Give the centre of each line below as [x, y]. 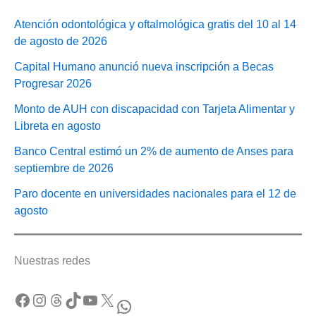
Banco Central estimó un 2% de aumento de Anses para [154, 152]
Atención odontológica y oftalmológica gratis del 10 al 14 [155, 25]
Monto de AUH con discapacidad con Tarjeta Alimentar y [154, 109]
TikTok [68, 299]
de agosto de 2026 [61, 42]
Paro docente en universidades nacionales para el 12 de [155, 194]
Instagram [37, 299]
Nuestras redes [52, 261]
